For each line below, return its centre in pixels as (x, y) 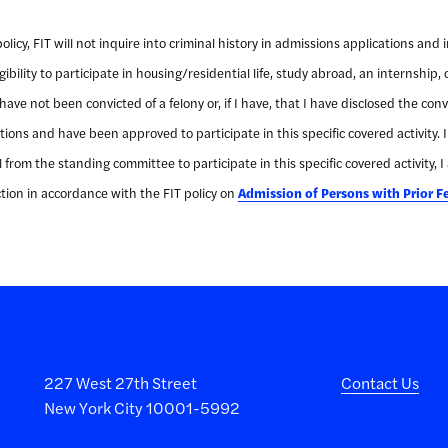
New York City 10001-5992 (141, 407)
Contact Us (380, 382)
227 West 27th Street (120, 382)
